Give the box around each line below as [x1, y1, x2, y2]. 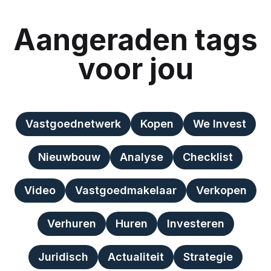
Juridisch [38, 250, 88, 263]
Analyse [120, 151, 163, 163]
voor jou [77, 51, 194, 87]
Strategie [183, 250, 233, 263]
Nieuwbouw [38, 151, 100, 163]
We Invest [192, 117, 246, 130]
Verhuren [47, 217, 96, 230]
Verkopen [196, 184, 247, 197]
